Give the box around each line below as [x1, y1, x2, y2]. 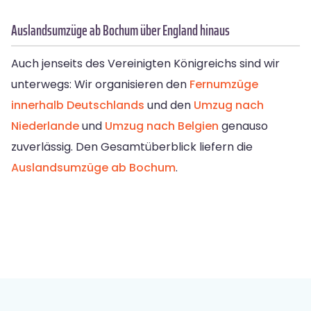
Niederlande [11, 118, 79, 135]
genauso [219, 118, 268, 135]
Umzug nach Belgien [105, 118, 219, 135]
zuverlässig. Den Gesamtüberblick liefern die [11, 139, 253, 155]
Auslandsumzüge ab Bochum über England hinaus [11, 19, 230, 42]
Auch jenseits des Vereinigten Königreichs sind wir [11, 56, 280, 72]
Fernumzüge [190, 76, 258, 93]
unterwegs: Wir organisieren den [11, 76, 190, 93]
